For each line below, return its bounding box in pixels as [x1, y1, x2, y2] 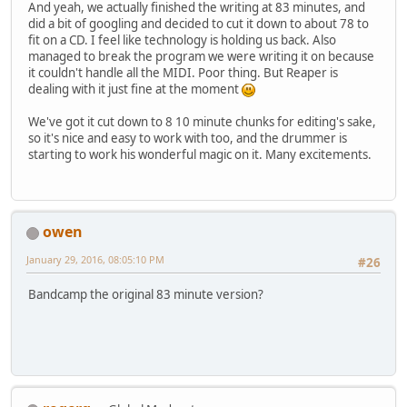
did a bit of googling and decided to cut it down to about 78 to [28, 15, 369, 32]
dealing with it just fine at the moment [28, 80, 242, 97]
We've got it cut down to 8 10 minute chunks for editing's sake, [28, 113, 376, 130]
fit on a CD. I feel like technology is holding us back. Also [28, 31, 336, 48]
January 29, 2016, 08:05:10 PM [26, 253, 164, 267]
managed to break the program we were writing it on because [28, 47, 374, 65]
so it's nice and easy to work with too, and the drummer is [28, 129, 347, 146]
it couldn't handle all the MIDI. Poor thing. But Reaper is [28, 64, 338, 81]
